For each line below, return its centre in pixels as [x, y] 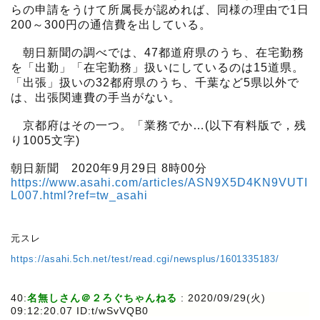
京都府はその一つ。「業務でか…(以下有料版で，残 [159, 126]
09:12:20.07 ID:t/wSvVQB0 [80, 311]
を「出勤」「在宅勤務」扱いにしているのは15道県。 [157, 68]
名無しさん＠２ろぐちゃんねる [102, 298]
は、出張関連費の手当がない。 [96, 98]
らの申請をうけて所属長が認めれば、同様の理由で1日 [160, 10]
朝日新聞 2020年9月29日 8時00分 [109, 169]
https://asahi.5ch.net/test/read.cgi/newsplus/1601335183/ [145, 259]
